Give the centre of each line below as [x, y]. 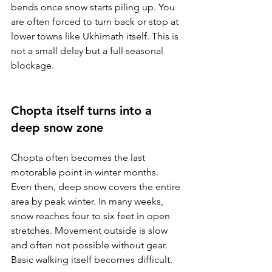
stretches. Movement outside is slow [90, 230]
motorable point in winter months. [86, 172]
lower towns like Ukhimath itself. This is [96, 36]
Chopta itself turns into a [83, 110]
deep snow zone [57, 127]
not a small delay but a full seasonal [88, 51]
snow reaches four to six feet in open [92, 216]
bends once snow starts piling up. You [94, 7]
